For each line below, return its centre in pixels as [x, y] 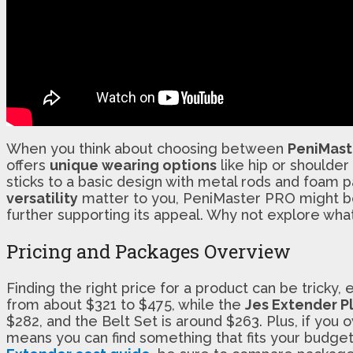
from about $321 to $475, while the [126, 304]
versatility [42, 198]
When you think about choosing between [147, 148]
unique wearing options [133, 165]
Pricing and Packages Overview [149, 251]
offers [28, 165]
